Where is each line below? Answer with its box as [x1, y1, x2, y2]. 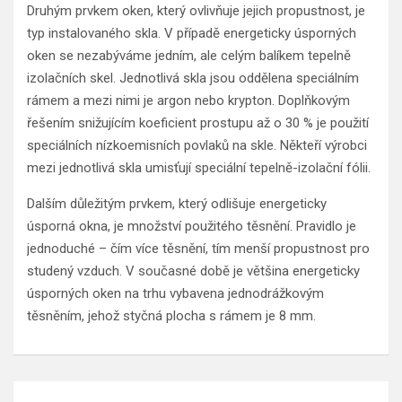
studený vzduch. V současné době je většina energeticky [27, 263, 360, 280]
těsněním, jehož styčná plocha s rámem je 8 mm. [27, 308, 316, 325]
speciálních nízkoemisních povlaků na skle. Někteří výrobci [27, 137, 367, 154]
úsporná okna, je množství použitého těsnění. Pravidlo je [27, 218, 356, 235]
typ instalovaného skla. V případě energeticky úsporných [27, 25, 356, 42]
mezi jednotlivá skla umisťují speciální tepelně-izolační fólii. [27, 160, 371, 177]
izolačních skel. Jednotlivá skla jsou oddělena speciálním [27, 70, 359, 87]
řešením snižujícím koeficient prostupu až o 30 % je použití [27, 115, 369, 132]
